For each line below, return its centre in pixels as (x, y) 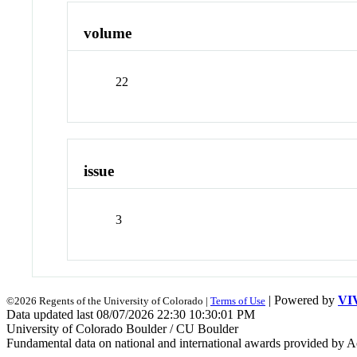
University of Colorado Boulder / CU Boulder (122, 328)
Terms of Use (238, 300)
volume (108, 33)
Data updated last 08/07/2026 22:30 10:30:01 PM (131, 314)
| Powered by (302, 300)
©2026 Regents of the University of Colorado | (108, 300)
